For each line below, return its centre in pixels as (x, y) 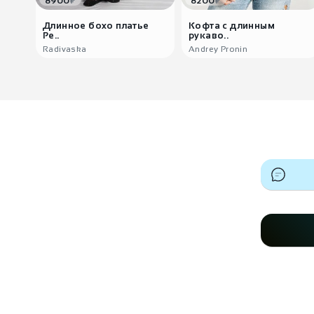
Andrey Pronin (218, 49)
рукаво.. (209, 35)
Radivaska (65, 49)
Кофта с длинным (232, 26)
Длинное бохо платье (96, 26)
